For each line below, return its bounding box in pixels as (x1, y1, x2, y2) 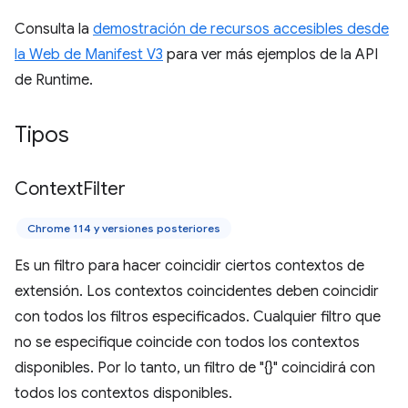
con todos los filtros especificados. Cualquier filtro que (15, 308, 381, 326)
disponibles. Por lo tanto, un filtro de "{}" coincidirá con (15, 359, 375, 377)
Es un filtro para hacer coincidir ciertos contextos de (15, 257, 364, 275)
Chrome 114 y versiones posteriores (27, 221, 220, 235)
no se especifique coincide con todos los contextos (15, 333, 360, 352)
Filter (83, 178, 126, 200)
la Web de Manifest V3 (15, 46, 163, 64)
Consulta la (15, 20, 93, 38)
